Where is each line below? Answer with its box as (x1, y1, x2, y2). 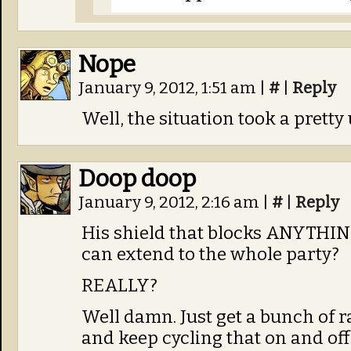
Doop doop (78, 165, 196, 193)
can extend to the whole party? (81, 244, 339, 265)
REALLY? (81, 275, 157, 296)
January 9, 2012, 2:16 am (78, 193, 262, 212)
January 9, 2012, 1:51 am (78, 78, 259, 98)
